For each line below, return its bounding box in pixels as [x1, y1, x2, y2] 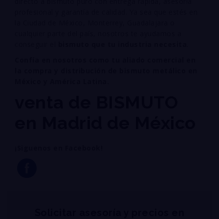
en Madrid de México [15, 112, 196, 133]
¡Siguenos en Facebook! [15, 143, 105, 153]
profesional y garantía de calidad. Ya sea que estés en [15, 7, 197, 17]
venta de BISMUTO [15, 91, 178, 112]
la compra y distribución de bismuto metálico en [15, 66, 197, 75]
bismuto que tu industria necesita [58, 39, 187, 49]
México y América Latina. [15, 76, 109, 86]
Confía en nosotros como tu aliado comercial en [15, 55, 196, 65]
